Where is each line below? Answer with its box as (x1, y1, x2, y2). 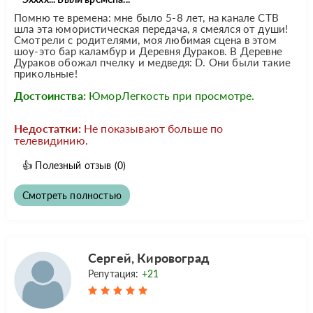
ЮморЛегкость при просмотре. (89, 88, 255, 102)
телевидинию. (14, 133, 88, 147)
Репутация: (88, 267, 142, 279)
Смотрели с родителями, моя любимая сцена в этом (14, 33, 277, 46)
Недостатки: (14, 121, 81, 135)
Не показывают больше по (83, 121, 224, 135)
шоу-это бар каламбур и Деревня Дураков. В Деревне (14, 44, 282, 57)
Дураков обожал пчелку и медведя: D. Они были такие (14, 55, 291, 68)
